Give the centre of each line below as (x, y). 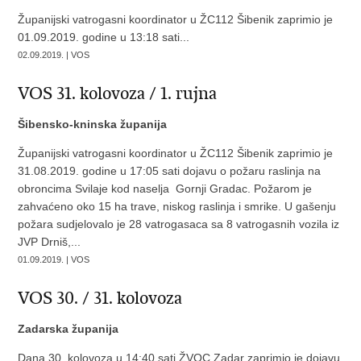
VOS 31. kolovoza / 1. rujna (118, 93)
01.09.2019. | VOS (54, 259)
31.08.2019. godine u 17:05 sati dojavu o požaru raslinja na (170, 171)
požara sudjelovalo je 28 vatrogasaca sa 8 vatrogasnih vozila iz (179, 224)
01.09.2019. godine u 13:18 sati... (104, 37)
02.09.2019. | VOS (54, 55)
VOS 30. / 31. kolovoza (100, 298)
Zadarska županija (68, 329)
